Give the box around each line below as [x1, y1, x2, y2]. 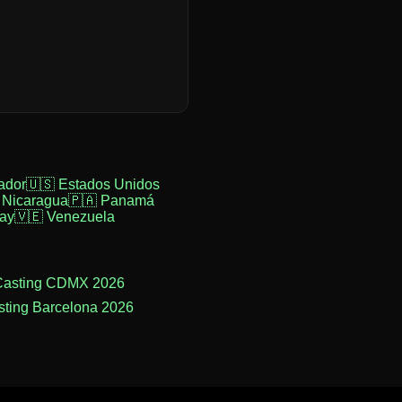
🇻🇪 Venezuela [13, 209, 115, 224]
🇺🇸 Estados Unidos [25, 177, 160, 192]
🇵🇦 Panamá [68, 193, 154, 208]
